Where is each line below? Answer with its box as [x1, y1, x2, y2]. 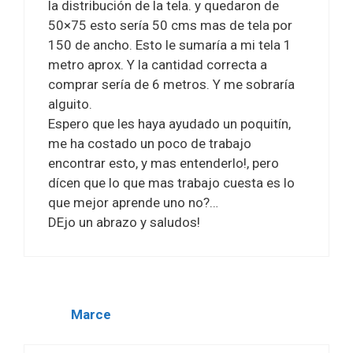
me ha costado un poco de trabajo [48, 135, 251, 151]
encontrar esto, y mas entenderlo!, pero [48, 154, 279, 171]
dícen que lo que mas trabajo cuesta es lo [48, 174, 295, 191]
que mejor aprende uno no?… [48, 194, 218, 210]
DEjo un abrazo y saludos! [48, 214, 200, 230]
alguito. [48, 95, 92, 112]
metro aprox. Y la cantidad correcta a [48, 56, 267, 72]
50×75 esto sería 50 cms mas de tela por [48, 17, 292, 33]
